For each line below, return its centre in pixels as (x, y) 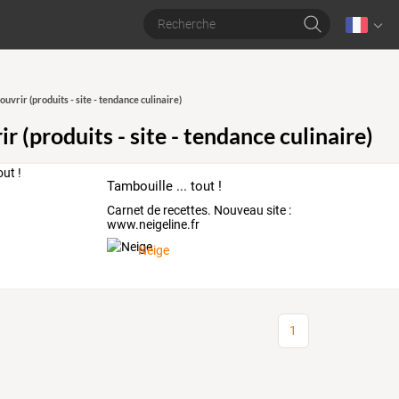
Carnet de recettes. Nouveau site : (199, 210)
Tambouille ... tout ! (165, 186)
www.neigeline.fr (154, 224)
